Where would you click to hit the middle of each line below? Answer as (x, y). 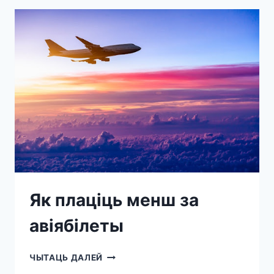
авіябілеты (76, 225)
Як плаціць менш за (114, 200)
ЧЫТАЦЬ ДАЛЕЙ (66, 257)
